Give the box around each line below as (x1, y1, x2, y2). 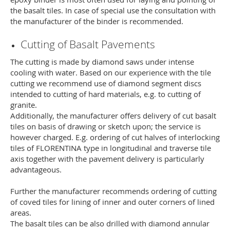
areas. (10, 207, 31, 218)
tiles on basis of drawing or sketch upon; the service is (10, 121, 201, 131)
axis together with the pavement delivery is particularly (10, 154, 204, 164)
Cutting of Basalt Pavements (21, 37, 155, 51)
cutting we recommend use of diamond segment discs (10, 78, 201, 88)
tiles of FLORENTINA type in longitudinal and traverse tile (10, 143, 211, 153)
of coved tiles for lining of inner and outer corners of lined (10, 197, 215, 207)
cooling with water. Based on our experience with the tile (10, 67, 211, 78)
